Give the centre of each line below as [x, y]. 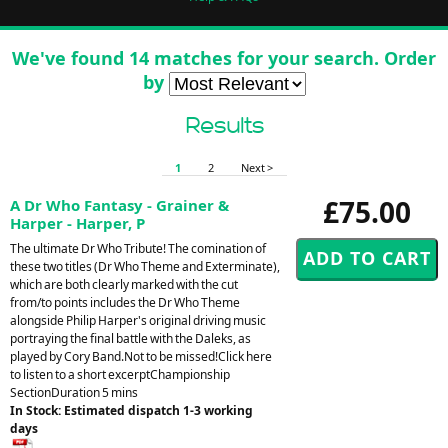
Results [224, 125]
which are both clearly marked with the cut [124, 284]
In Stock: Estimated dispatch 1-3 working [131, 410]
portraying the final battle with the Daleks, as [130, 338]
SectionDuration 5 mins [74, 392]
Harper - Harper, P [77, 222]
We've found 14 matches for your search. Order [224, 57]
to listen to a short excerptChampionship [120, 374]
